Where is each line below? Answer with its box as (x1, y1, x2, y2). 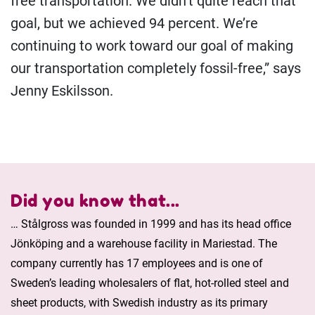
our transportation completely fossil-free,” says (11, 60, 301, 77)
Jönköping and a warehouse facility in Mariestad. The (11, 237, 277, 251)
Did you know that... (11, 191, 180, 212)
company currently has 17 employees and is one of (11, 257, 263, 271)
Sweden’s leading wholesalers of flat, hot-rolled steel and (11, 276, 289, 290)
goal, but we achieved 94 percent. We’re (11, 15, 258, 32)
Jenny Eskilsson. (11, 82, 113, 100)
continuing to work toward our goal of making (11, 37, 293, 55)
